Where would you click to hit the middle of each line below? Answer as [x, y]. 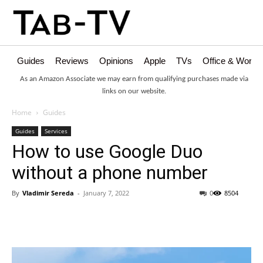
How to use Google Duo [107, 152]
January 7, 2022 [106, 193]
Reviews [72, 61]
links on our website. [134, 92]
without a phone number [110, 173]
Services [56, 131]
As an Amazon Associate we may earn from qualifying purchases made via [134, 79]
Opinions [116, 61]
